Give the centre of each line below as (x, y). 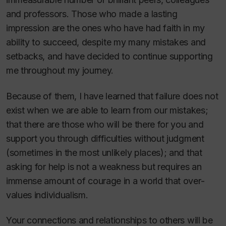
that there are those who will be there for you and (105, 124)
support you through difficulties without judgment (105, 138)
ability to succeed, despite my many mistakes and (106, 42)
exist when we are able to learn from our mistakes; (107, 110)
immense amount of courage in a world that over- (105, 181)
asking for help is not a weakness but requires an (104, 166)
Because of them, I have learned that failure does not (112, 96)
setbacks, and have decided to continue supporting (109, 56)
